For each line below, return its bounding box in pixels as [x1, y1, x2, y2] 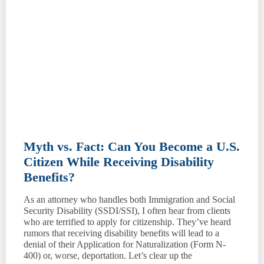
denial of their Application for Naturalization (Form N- [24, 239, 226, 249]
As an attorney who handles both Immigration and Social [24, 194, 235, 204]
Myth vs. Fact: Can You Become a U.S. [24, 138, 240, 154]
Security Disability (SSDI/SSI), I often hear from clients [24, 205, 230, 216]
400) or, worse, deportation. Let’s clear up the [24, 250, 192, 260]
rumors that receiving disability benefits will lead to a [24, 227, 219, 238]
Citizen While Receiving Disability [24, 154, 214, 169]
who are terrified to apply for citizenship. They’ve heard [24, 216, 231, 227]
